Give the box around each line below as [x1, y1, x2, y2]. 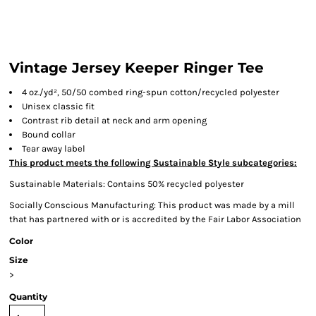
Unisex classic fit [22, 101, 95, 111]
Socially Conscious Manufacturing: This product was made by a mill [9, 200, 295, 210]
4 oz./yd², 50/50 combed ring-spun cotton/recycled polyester [22, 87, 279, 97]
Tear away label [22, 143, 85, 154]
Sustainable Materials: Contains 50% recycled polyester [9, 178, 244, 189]
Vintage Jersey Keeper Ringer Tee [9, 59, 264, 76]
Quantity [9, 291, 47, 302]
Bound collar [22, 129, 75, 140]
